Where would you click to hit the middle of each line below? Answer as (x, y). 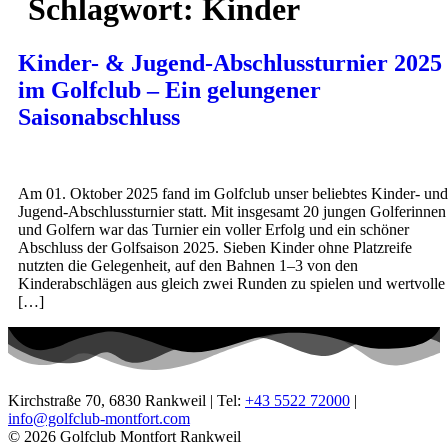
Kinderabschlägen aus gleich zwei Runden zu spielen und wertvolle (231, 283)
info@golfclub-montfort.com (99, 418)
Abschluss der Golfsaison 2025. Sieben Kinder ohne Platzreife (215, 247)
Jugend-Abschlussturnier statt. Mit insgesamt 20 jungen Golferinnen (232, 211)
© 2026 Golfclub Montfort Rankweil (124, 436)
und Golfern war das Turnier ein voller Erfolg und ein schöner (213, 229)
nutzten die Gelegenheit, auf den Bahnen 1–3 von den (188, 265)
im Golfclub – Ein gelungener (169, 89)
